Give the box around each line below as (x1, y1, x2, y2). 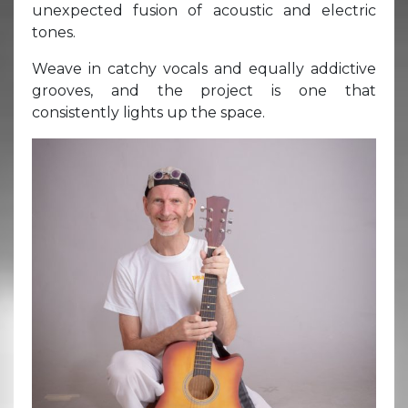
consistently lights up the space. (32, 103, 265, 121)
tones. (32, 23, 76, 41)
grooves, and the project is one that (32, 81, 376, 99)
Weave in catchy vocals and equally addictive (32, 59, 376, 77)
